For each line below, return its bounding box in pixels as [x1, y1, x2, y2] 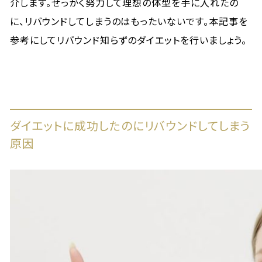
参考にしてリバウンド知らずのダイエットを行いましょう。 [10, 33, 247, 47]
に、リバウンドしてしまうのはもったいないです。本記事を [10, 14, 248, 28]
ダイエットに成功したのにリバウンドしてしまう [10, 117, 251, 134]
